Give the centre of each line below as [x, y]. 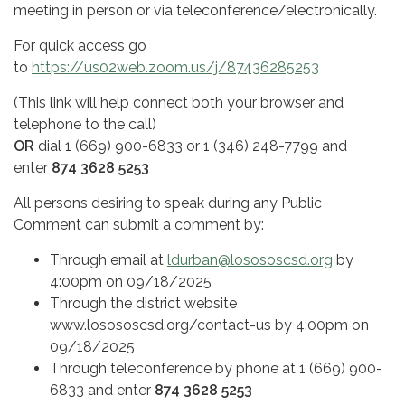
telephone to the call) [85, 125]
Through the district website [143, 304]
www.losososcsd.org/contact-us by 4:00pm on [209, 325]
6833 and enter [102, 391]
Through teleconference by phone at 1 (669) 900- [216, 369]
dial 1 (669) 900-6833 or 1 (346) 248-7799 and [191, 146]
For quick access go [80, 46]
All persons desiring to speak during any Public [168, 203]
